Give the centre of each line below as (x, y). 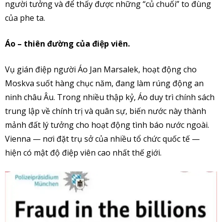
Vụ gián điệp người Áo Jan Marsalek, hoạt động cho (101, 70)
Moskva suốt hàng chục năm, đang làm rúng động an (104, 83)
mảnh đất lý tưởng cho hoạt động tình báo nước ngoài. (107, 125)
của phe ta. (25, 18)
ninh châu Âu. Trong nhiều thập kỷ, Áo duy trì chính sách (110, 97)
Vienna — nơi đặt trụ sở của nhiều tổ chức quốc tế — (102, 139)
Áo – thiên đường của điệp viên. (67, 44)
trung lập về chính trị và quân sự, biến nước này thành (106, 111)
